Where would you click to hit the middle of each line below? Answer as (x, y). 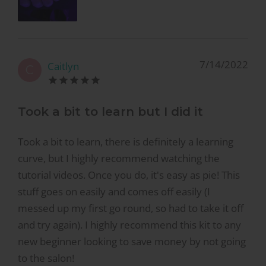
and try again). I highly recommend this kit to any (129, 225)
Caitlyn (63, 66)
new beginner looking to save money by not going (132, 242)
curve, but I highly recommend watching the (119, 159)
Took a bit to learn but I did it (110, 111)
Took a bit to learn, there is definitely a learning (126, 142)
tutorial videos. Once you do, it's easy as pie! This (129, 175)
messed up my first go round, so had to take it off (131, 208)
